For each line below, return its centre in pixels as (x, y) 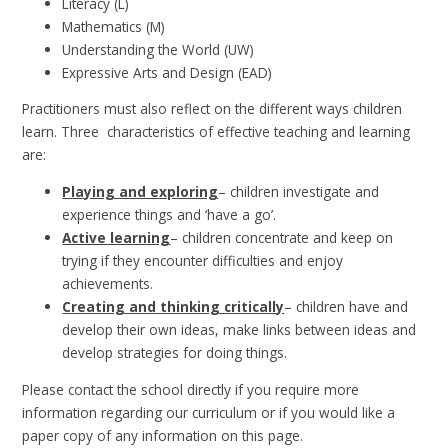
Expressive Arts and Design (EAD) (167, 72)
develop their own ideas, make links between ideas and (239, 329)
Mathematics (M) (114, 26)
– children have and (346, 306)
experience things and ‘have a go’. (169, 214)
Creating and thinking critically (173, 306)
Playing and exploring (140, 191)
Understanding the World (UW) (158, 49)
